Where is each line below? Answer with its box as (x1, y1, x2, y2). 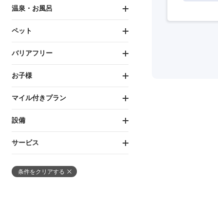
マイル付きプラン (12, 94, 66, 102)
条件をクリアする (18, 168, 65, 176)
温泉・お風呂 (12, 4, 53, 13)
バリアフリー (12, 49, 53, 57)
